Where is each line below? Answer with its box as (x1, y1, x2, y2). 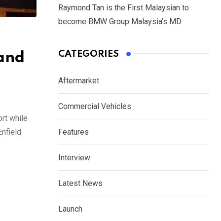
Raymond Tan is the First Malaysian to (58, 3, 189, 13)
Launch (58, 204, 82, 214)
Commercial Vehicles (58, 102, 131, 111)
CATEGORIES (58, 49, 119, 59)
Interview (58, 153, 90, 163)
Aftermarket (58, 76, 99, 86)
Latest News (58, 179, 103, 188)
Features (58, 127, 89, 137)
